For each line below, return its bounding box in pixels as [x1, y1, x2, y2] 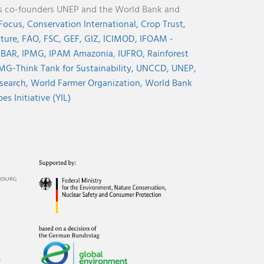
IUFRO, [117, 47, 147, 62]
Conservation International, [27, 17, 141, 32]
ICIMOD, [103, 32, 140, 47]
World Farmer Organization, [30, 76, 145, 91]
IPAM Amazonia [48, 47, 113, 62]
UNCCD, [136, 61, 171, 77]
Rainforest [147, 47, 189, 62]
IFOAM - [139, 32, 173, 47]
